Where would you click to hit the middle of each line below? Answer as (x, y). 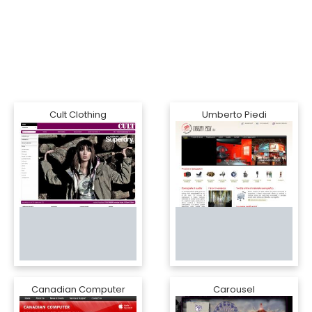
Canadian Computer (78, 289)
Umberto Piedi (234, 115)
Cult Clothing (78, 115)
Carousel (234, 289)
